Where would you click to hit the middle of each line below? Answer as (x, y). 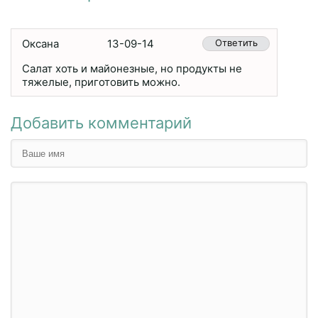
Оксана (40, 44)
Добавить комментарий (101, 123)
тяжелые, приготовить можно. (101, 82)
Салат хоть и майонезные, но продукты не (132, 68)
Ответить (236, 43)
